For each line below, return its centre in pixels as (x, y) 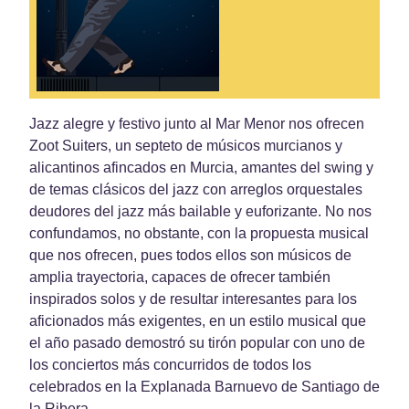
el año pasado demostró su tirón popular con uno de (197, 342)
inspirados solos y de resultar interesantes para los (193, 299)
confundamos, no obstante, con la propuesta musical (199, 233)
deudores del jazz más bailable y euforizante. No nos (200, 211)
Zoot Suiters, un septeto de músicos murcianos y (186, 145)
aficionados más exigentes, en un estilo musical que (198, 320)
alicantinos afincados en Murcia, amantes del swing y (201, 167)
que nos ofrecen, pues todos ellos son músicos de (190, 255)
